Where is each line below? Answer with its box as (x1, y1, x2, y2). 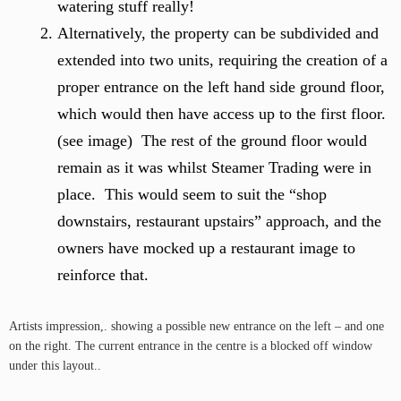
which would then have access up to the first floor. (57, 105, 386, 123)
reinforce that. (57, 266, 149, 284)
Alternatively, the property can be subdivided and (57, 24, 379, 42)
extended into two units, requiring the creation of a (57, 51, 392, 69)
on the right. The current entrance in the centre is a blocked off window (9, 339, 372, 353)
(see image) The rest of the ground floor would (57, 132, 367, 149)
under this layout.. (9, 359, 101, 372)
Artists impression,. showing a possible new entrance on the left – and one (9, 320, 384, 333)
